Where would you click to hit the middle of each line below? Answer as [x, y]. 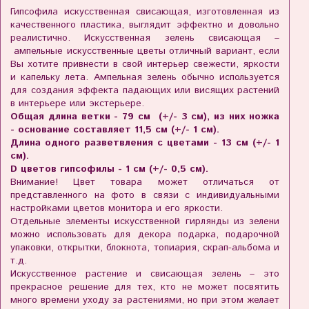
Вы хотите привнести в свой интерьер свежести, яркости [145, 64]
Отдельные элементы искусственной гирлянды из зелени [145, 222]
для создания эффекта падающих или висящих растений [145, 91]
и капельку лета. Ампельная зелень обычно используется [145, 78]
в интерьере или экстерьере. [77, 104]
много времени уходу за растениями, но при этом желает [145, 300]
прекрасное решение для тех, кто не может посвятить [145, 287]
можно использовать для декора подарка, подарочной [145, 235]
